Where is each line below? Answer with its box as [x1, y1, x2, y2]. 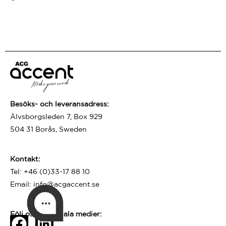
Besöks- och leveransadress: [10, 99, 109, 107]
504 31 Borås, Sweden [10, 125, 87, 133]
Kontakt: [10, 155, 40, 163]
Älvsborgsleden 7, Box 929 [10, 112, 102, 120]
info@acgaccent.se [33, 180, 99, 188]
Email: [10, 180, 33, 188]
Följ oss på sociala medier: [10, 210, 102, 218]
